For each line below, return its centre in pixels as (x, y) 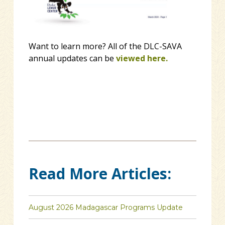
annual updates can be (72, 59)
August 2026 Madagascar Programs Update (105, 207)
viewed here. (142, 59)
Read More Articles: (100, 174)
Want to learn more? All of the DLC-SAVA (105, 46)
